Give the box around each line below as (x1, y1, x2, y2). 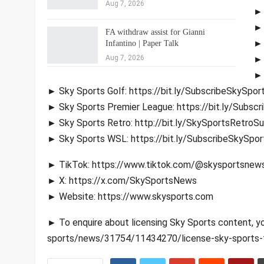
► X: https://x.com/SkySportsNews (47, 174, 197, 186)
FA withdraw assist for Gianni (105, 27, 205, 37)
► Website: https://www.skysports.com (47, 190, 213, 202)
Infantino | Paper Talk (105, 38, 179, 48)
